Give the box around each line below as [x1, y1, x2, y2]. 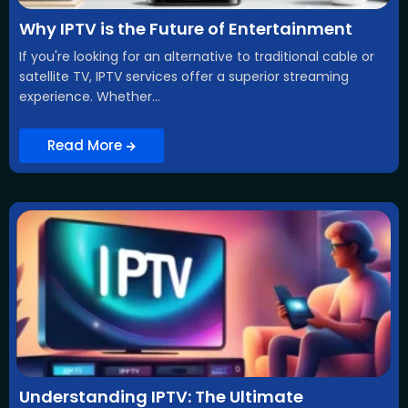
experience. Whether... [19, 87, 160, 107]
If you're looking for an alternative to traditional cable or [19, 47, 374, 66]
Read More [47, 136, 122, 156]
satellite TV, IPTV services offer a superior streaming [19, 67, 349, 87]
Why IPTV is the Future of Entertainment [19, 17, 352, 41]
